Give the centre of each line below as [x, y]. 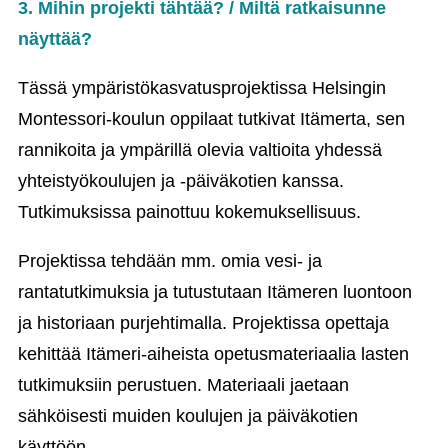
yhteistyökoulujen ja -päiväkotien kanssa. [181, 181]
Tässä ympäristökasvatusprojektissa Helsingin [202, 88]
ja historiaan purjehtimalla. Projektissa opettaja [203, 323]
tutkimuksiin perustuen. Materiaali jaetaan [183, 385]
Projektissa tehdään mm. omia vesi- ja [170, 261]
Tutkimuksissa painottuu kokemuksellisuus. [189, 212]
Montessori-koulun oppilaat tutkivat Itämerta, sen [211, 119]
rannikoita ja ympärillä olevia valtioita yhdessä [200, 150]
